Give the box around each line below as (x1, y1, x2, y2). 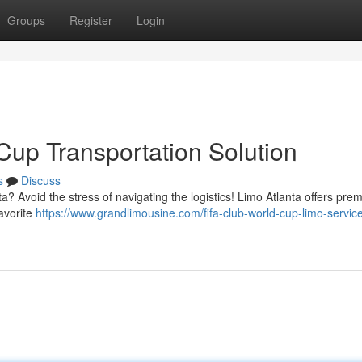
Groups (7, 12, 45, 28)
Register (69, 12, 112, 28)
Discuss (21, 172, 61, 188)
